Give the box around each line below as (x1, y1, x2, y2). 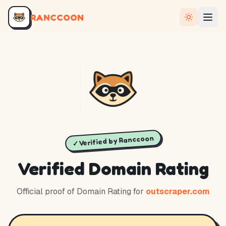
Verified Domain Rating (17, 157, 209, 179)
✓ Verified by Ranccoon (72, 133, 154, 148)
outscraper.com (145, 186, 210, 197)
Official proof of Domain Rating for (16, 186, 144, 197)
